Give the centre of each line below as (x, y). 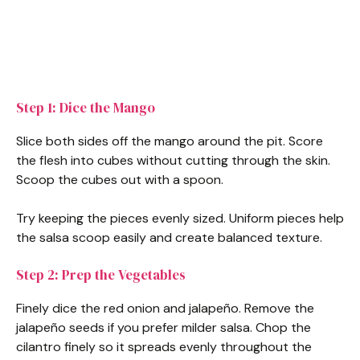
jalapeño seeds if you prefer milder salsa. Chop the (164, 328)
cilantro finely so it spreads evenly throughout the (164, 347)
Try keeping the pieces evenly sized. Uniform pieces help (180, 219)
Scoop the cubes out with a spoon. (120, 180)
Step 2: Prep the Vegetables (101, 275)
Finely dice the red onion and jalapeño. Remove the (165, 309)
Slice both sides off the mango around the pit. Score (170, 141)
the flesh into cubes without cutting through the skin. (173, 161)
